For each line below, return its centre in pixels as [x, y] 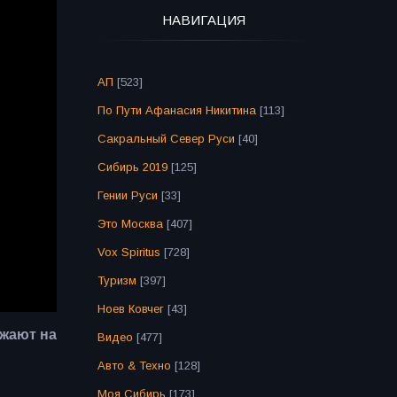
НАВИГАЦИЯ [203, 20]
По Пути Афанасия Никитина [176, 110]
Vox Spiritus [128, 252]
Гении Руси [127, 195]
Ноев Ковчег [130, 309]
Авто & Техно [134, 366]
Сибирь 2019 [132, 167]
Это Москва [130, 224]
